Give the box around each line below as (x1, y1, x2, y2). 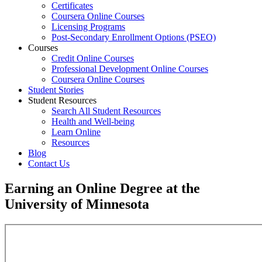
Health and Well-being (51, 116, 135, 126)
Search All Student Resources (51, 106, 161, 116)
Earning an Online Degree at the (5, 180, 200, 196)
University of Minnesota (5, 196, 149, 212)
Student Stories (28, 85, 84, 95)
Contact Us (28, 158, 70, 168)
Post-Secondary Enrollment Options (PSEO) (51, 32, 216, 42)
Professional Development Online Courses (51, 64, 208, 74)
